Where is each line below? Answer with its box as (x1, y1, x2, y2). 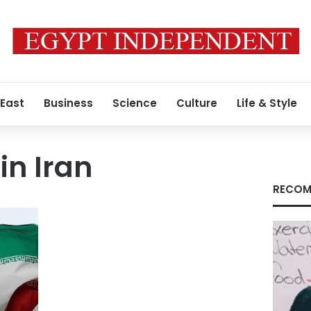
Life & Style (237, 96, 297, 110)
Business (44, 96, 93, 110)
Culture (176, 96, 217, 110)
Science (112, 96, 157, 110)
